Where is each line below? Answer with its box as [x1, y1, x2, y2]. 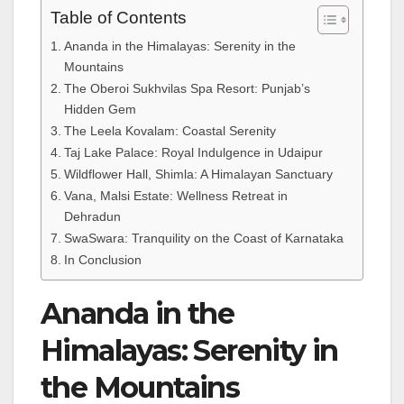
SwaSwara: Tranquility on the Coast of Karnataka [63, 230, 344, 245]
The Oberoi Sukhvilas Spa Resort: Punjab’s [63, 80, 310, 96]
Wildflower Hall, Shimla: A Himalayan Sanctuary [63, 166, 333, 181]
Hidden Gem [63, 101, 136, 116]
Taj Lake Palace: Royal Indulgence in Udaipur [63, 144, 323, 160]
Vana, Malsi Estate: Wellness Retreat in [63, 188, 288, 203]
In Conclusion [63, 252, 142, 267]
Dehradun [63, 208, 121, 224]
